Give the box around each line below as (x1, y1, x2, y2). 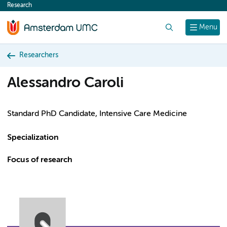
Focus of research (7, 156, 72, 164)
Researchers (19, 52, 58, 59)
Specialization (7, 134, 59, 142)
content (12, 4, 41, 12)
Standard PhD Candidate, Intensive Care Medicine (7, 110, 187, 118)
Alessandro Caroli (7, 76, 124, 91)
